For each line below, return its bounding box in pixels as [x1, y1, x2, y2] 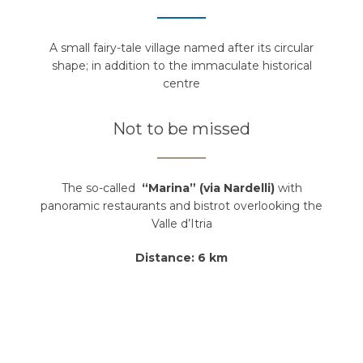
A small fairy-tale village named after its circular [49, 40, 314, 55]
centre [163, 75, 200, 91]
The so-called [61, 180, 142, 195]
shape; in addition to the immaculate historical [51, 58, 312, 73]
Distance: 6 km [135, 250, 228, 265]
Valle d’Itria [151, 216, 212, 231]
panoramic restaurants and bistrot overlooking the [41, 198, 322, 213]
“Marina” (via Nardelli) [141, 180, 278, 195]
